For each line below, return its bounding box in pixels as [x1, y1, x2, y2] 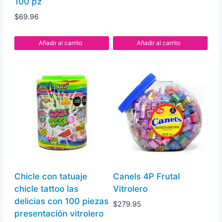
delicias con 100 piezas [14, 196, 109, 206]
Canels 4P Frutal [112, 171, 180, 181]
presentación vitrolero [14, 208, 104, 219]
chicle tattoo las [14, 183, 79, 194]
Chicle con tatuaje [14, 171, 88, 181]
